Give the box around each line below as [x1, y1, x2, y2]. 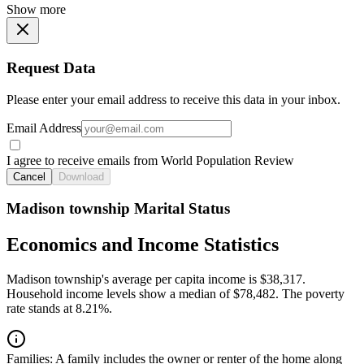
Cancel [13, 170, 45, 183]
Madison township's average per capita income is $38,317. [6, 272, 305, 287]
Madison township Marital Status [6, 200, 230, 218]
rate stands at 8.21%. [6, 301, 112, 316]
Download [58, 170, 104, 183]
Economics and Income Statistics [6, 234, 279, 256]
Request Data [6, 59, 96, 77]
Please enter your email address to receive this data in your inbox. [6, 92, 340, 106]
